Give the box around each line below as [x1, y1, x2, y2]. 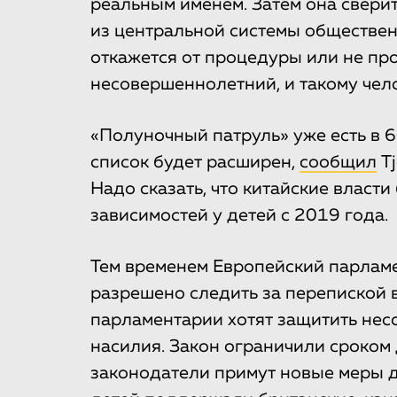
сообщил [300, 153, 377, 172]
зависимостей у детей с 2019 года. [90, 206, 388, 225]
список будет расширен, [90, 153, 300, 172]
